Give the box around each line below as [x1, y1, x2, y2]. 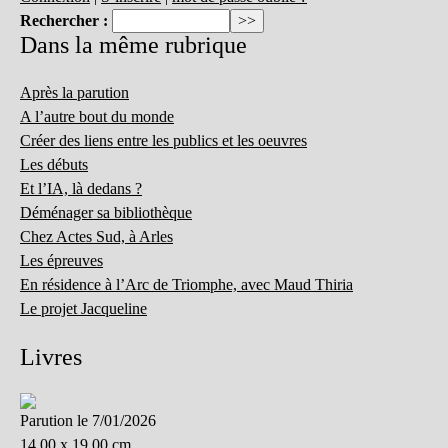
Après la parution [20, 84, 129, 102]
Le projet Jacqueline [20, 300, 147, 318]
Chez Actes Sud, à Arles [20, 228, 173, 246]
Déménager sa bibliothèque [20, 204, 192, 222]
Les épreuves [20, 252, 103, 270]
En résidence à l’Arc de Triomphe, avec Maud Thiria [20, 276, 353, 294]
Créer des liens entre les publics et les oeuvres [20, 132, 307, 150]
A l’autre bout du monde [20, 108, 174, 126]
